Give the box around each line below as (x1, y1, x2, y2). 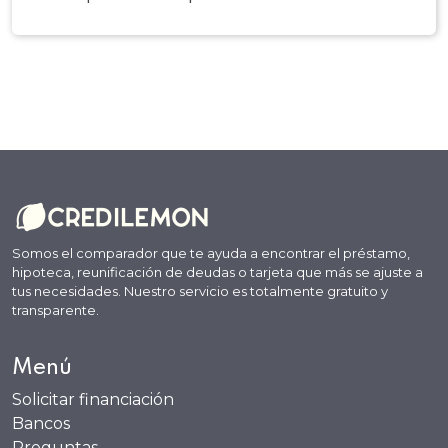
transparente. (12, 302, 99, 319)
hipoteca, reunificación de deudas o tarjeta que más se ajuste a (12, 264, 423, 281)
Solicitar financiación (12, 390, 174, 410)
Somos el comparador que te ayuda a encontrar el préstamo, (12, 245, 410, 262)
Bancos (12, 414, 70, 434)
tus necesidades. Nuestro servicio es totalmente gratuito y (12, 283, 388, 300)
